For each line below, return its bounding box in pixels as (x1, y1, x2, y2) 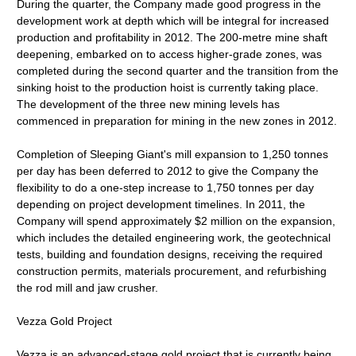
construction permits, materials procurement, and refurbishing (17, 265, 327, 277)
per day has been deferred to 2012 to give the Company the (17, 164, 319, 177)
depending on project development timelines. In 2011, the (17, 198, 306, 211)
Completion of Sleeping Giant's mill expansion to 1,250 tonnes (17, 148, 329, 161)
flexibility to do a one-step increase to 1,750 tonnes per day (17, 181, 315, 194)
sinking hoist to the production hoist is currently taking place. (17, 81, 319, 94)
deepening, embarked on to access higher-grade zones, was (17, 48, 323, 60)
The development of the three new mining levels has (17, 98, 281, 110)
